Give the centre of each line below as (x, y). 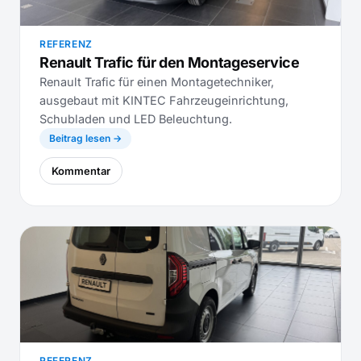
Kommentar (81, 171)
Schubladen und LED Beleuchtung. (136, 119)
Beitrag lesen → (85, 138)
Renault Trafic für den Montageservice (170, 62)
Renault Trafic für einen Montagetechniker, (157, 82)
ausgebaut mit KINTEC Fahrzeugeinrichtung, (164, 100)
